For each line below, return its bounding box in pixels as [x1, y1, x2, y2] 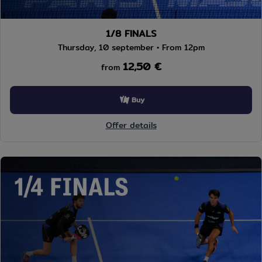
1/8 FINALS [106, 26, 156, 42]
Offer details [105, 119, 157, 132]
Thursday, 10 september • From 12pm [57, 41, 205, 54]
